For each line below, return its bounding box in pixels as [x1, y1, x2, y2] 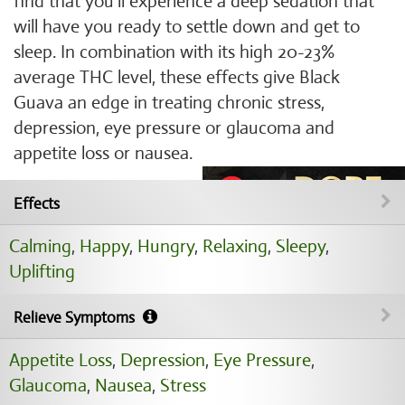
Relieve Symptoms [14, 308, 138, 327]
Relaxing [202, 235, 268, 258]
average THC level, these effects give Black [14, 66, 340, 89]
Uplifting [9, 260, 75, 283]
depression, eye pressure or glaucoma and [14, 117, 334, 139]
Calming [9, 235, 71, 258]
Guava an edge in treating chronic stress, [14, 91, 325, 114]
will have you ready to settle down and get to [14, 15, 360, 38]
